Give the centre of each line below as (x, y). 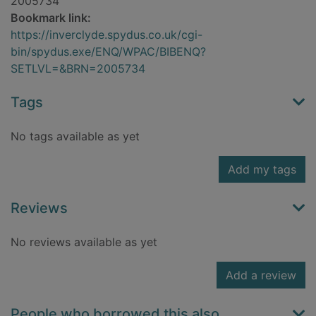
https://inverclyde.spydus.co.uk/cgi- (107, 35)
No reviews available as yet (84, 242)
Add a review (261, 275)
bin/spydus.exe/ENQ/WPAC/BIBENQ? (108, 52)
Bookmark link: (51, 18)
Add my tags (262, 170)
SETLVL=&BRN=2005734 (78, 69)
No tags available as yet (75, 136)
